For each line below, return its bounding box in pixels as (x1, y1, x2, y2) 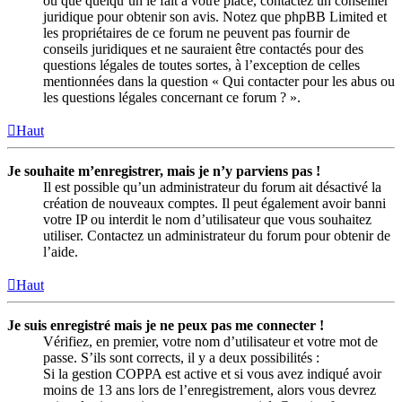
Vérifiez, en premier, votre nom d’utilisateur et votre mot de (43, 334, 378, 350)
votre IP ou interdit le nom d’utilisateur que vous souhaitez (43, 212, 371, 228)
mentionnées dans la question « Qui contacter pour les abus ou (43, 74, 395, 90)
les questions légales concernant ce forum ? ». (43, 90, 301, 106)
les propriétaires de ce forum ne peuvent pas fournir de (43, 25, 350, 41)
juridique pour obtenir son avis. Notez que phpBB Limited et (43, 9, 387, 25)
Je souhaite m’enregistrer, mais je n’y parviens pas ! (7, 163, 320, 179)
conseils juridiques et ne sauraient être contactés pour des (43, 41, 363, 57)
